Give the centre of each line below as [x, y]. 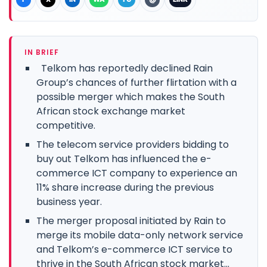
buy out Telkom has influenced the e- [124, 159]
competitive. [66, 125]
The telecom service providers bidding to [133, 144]
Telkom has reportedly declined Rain [125, 68]
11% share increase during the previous [125, 187]
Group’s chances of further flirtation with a [136, 82]
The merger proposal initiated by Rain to [131, 221]
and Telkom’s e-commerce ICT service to [134, 249]
